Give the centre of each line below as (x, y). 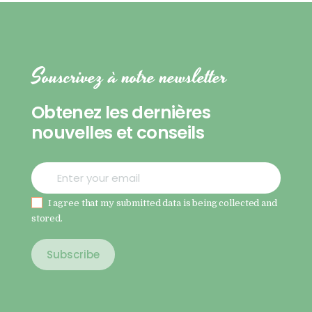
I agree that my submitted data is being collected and (162, 203)
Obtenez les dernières (120, 113)
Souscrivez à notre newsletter (129, 77)
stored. (47, 218)
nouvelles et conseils (117, 133)
